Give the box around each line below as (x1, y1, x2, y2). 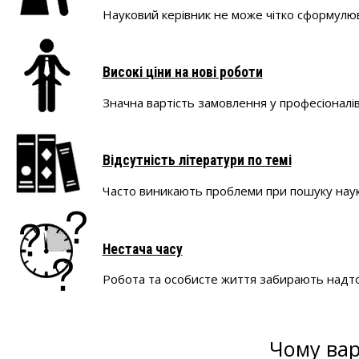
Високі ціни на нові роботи (102, 64, 263, 81)
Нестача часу (102, 240, 183, 257)
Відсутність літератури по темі (102, 152, 292, 169)
